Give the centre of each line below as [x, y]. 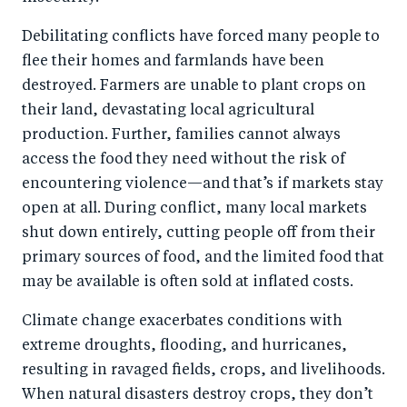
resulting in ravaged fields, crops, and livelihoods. [203, 371]
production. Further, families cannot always [181, 136]
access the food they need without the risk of [184, 160]
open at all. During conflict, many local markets [194, 209]
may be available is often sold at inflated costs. [188, 283]
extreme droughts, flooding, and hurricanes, [184, 347]
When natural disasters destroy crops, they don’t [198, 396]
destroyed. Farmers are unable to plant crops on [194, 87]
